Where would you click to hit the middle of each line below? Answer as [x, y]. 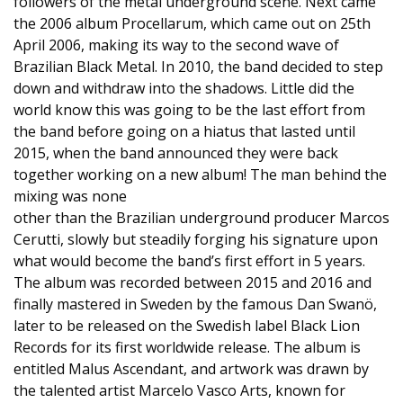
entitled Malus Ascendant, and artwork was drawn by [191, 369]
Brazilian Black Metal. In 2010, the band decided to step [198, 67]
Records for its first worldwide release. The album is [187, 347]
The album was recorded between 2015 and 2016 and [193, 282]
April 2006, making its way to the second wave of [176, 45]
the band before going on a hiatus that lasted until [184, 131]
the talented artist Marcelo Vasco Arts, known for [179, 390]
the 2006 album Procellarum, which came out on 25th [192, 23]
